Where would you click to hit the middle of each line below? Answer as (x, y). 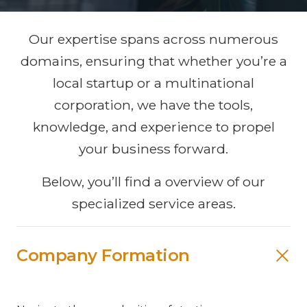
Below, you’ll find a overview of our (153, 181)
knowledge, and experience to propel (153, 126)
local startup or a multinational (153, 83)
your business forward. (153, 148)
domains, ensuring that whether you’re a (153, 61)
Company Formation (103, 256)
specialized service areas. (153, 203)
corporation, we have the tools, (153, 105)
